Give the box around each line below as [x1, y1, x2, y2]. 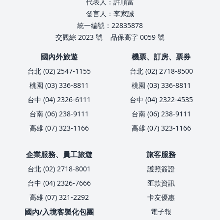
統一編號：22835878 [77, 20, 143, 30]
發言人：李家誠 [86, 8, 134, 18]
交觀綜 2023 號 [55, 32, 103, 42]
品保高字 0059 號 [110, 32, 165, 42]
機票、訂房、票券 [132, 51, 191, 61]
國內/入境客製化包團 [24, 206, 94, 217]
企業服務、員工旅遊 [26, 149, 92, 159]
